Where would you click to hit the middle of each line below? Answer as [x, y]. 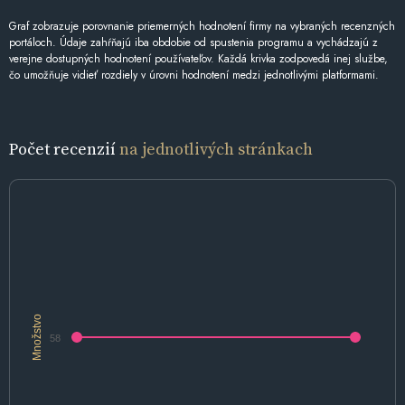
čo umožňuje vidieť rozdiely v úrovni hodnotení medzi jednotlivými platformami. [194, 75]
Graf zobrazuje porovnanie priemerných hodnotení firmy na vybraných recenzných [202, 27]
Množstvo [37, 338]
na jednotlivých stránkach [216, 149]
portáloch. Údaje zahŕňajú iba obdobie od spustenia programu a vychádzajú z [193, 43]
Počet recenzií [64, 149]
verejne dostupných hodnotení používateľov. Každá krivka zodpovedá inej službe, [198, 59]
